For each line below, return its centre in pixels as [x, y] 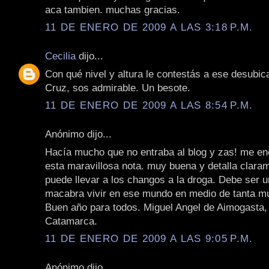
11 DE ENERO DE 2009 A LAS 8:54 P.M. [149, 105]
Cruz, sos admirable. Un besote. [118, 87]
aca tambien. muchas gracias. [113, 9]
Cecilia [60, 56]
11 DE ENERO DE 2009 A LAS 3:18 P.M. [149, 27]
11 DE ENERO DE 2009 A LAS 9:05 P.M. [149, 239]
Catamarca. [71, 221]
